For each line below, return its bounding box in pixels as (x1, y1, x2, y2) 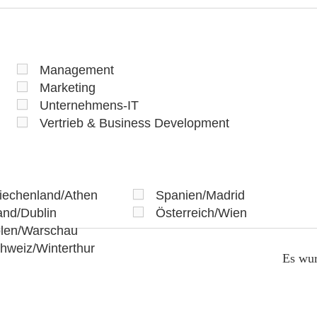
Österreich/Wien (156, 206, 248, 221)
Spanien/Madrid (156, 188, 246, 203)
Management (40, 63, 115, 78)
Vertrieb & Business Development (40, 116, 230, 131)
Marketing (40, 81, 96, 96)
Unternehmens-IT (40, 98, 139, 113)
